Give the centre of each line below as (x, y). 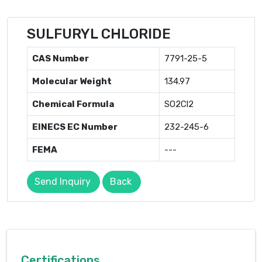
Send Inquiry (63, 181)
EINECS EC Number (75, 127)
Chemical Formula (73, 104)
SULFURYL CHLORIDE (99, 34)
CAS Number (61, 58)
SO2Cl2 (179, 104)
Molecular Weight (72, 81)
